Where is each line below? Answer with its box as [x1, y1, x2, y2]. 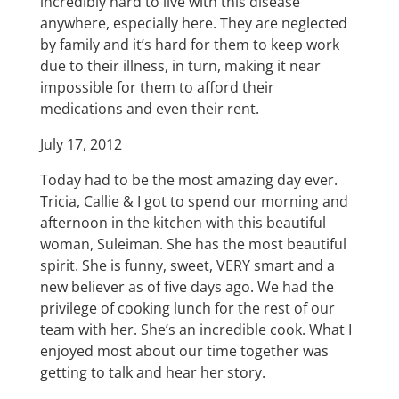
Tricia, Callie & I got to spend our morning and [39, 191, 348, 212]
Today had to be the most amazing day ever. [39, 170, 338, 191]
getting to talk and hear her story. [39, 362, 265, 383]
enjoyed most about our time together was [39, 341, 329, 362]
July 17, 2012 [39, 134, 122, 155]
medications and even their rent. [39, 99, 259, 119]
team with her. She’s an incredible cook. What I [39, 320, 352, 340]
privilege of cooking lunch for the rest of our [39, 298, 335, 319]
